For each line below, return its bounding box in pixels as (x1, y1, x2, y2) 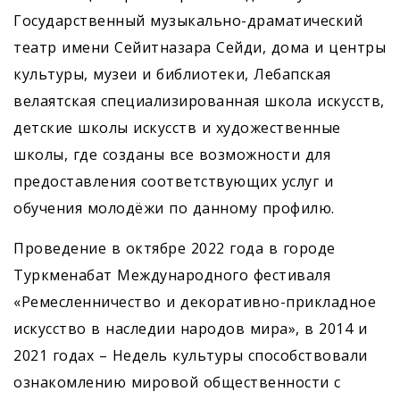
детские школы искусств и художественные (13, 118, 341, 138)
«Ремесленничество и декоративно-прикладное (13, 292, 376, 312)
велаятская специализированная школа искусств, (13, 91, 385, 112)
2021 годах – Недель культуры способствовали (13, 346, 368, 366)
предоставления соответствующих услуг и (13, 171, 333, 192)
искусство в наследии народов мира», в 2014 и (13, 319, 367, 339)
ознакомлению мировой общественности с (13, 372, 341, 393)
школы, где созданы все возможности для (13, 145, 330, 165)
